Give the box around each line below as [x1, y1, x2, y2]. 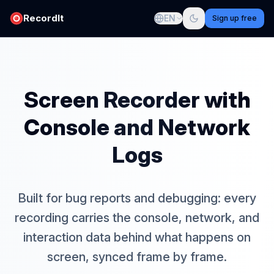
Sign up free [212, 13, 257, 23]
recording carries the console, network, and [15, 210, 259, 225]
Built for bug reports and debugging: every [18, 191, 256, 206]
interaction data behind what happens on [23, 230, 251, 245]
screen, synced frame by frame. [47, 250, 227, 264]
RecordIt [23, 12, 64, 24]
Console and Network [24, 114, 250, 141]
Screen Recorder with [23, 86, 251, 113]
